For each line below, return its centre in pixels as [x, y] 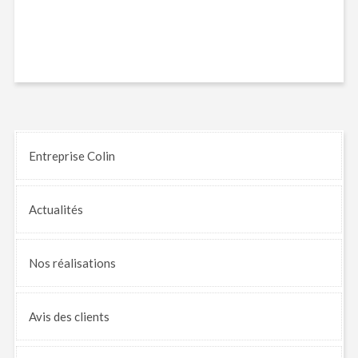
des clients [80, 316]
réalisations [84, 263]
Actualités [56, 209]
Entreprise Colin [72, 155]
